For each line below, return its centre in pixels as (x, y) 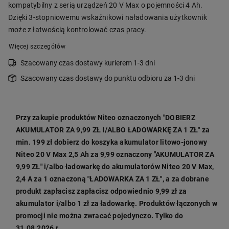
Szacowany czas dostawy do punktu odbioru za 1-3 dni (108, 78)
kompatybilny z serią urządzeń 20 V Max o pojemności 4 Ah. (106, 5)
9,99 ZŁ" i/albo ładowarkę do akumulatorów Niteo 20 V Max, (115, 167)
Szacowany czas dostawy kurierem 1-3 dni (88, 63)
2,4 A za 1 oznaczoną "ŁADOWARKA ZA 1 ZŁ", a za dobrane (112, 179)
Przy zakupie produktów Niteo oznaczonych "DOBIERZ (106, 118)
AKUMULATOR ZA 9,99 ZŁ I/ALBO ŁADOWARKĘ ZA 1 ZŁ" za (113, 130)
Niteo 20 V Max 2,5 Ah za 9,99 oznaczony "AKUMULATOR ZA (115, 155)
